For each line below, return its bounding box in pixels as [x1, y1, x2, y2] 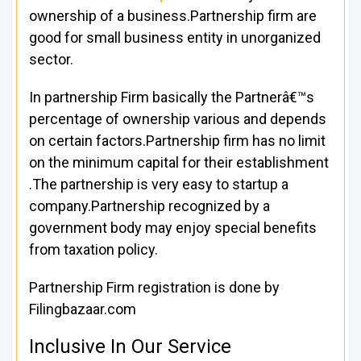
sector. [29, 51, 73, 68]
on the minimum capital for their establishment [29, 154, 329, 172]
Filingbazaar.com [29, 301, 136, 318]
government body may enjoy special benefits [29, 219, 317, 237]
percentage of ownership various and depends [29, 110, 326, 128]
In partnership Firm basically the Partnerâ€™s [29, 89, 314, 106]
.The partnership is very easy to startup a [29, 176, 288, 193]
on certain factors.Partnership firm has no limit [29, 132, 326, 150]
